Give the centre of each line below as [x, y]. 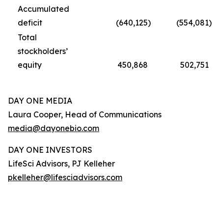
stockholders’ [43, 51]
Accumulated [43, 9]
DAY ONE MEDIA [40, 101]
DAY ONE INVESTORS [50, 150]
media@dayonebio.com [54, 128]
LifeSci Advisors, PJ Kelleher [61, 164]
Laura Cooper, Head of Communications [85, 114]
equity [30, 65]
